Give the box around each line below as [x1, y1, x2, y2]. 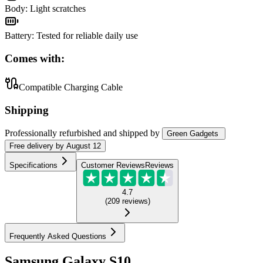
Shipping [5, 103, 49, 116]
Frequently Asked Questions [9, 231, 106, 241]
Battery [5, 31, 32, 41]
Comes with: [5, 52, 65, 65]
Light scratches [30, 4, 86, 14]
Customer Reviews [81, 161, 145, 170]
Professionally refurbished [5, 128, 101, 139]
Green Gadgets [167, 129, 218, 139]
